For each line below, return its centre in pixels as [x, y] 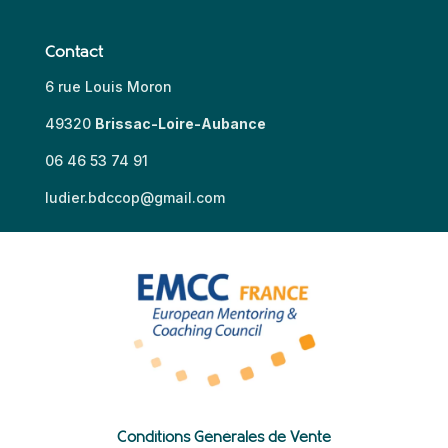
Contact [73, 52]
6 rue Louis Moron [108, 87]
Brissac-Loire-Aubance [180, 124]
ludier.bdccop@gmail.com [134, 198]
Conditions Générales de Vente [224, 437]
